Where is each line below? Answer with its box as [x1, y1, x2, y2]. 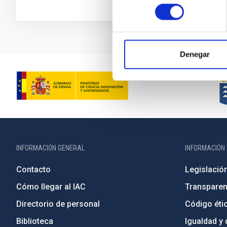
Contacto [16, 165, 51, 174]
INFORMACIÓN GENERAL [16, 144, 85, 152]
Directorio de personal [16, 199, 100, 209]
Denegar [180, 50, 210, 59]
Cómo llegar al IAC [16, 182, 86, 192]
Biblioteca [16, 216, 53, 226]
